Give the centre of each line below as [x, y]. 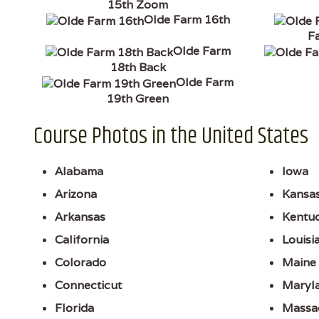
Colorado [80, 263]
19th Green [138, 99]
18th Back [138, 68]
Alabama [79, 172]
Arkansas [80, 217]
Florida [74, 308]
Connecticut [88, 286]
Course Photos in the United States [171, 137]
